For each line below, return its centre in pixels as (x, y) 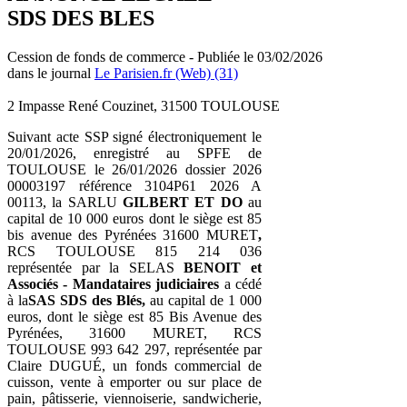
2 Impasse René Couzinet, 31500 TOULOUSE (144, 105)
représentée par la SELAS (96, 267)
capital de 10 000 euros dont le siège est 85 (134, 218)
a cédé (243, 283)
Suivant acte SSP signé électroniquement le (134, 136)
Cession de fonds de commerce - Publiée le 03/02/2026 (165, 56)
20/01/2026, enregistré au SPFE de (134, 153)
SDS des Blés (99, 300)
